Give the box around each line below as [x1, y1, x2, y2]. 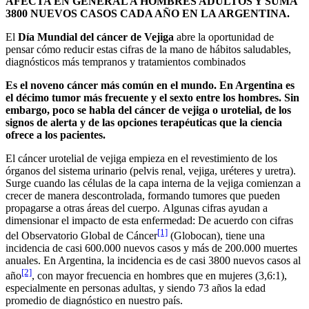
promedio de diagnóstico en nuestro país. [6, 295, 183, 307]
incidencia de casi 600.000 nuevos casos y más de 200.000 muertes [6, 242, 297, 255]
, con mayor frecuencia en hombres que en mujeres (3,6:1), [32, 270, 287, 282]
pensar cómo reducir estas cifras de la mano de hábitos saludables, [6, 43, 291, 55]
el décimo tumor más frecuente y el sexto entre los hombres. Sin [6, 91, 299, 103]
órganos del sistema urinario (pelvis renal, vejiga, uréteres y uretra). [6, 164, 296, 177]
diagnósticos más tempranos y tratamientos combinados [6, 55, 246, 68]
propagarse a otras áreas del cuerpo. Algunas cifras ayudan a [6, 201, 268, 214]
